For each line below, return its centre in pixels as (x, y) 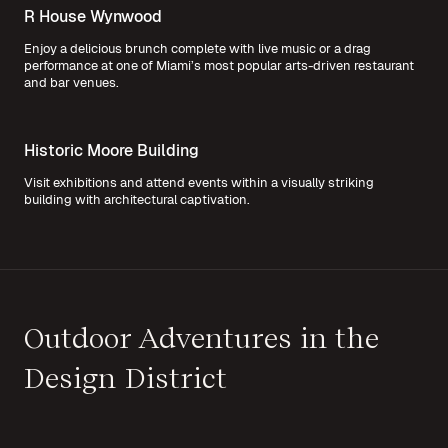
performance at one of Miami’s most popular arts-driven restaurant (219, 66)
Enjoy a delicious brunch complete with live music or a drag (197, 49)
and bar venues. (71, 83)
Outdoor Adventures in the (201, 338)
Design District (125, 378)
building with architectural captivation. (137, 200)
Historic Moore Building (111, 151)
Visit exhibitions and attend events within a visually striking (199, 183)
